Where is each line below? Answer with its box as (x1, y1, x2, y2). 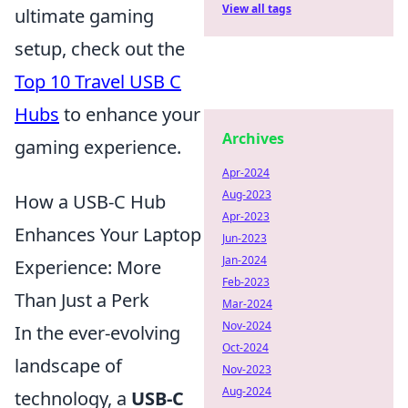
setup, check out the (15, 36, 185, 61)
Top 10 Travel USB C (15, 69, 181, 94)
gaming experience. (15, 135, 181, 159)
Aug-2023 (222, 187, 271, 202)
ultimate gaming (15, 4, 154, 28)
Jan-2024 (222, 252, 267, 268)
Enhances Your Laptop (15, 222, 201, 247)
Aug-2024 (222, 383, 271, 399)
